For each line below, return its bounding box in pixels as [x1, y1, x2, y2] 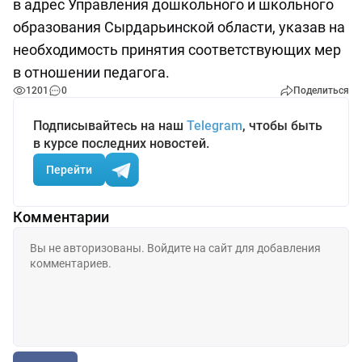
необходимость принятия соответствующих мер [13, 41, 341, 58]
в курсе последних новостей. [33, 136, 209, 151]
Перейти [46, 162, 92, 176]
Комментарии [13, 208, 109, 225]
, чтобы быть [242, 118, 322, 133]
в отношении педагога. [13, 64, 170, 81]
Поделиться [293, 85, 349, 96]
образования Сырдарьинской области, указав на [13, 19, 345, 36]
